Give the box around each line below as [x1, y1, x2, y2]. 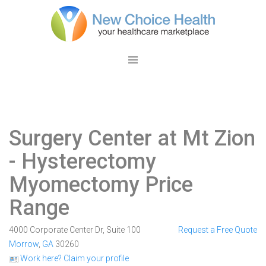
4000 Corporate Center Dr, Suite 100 [9, 225, 141, 235]
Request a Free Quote [178, 225, 257, 235]
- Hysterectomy [9, 149, 156, 174]
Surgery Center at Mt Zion [9, 126, 255, 151]
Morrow [9, 239, 39, 249]
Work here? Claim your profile [18, 254, 129, 263]
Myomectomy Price [9, 172, 193, 197]
